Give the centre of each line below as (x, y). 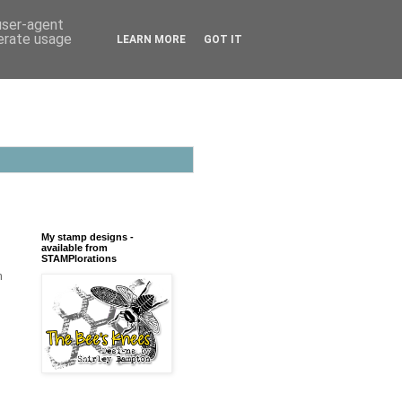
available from (74, 248)
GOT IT (223, 39)
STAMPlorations (79, 259)
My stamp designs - (87, 237)
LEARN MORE (151, 39)
